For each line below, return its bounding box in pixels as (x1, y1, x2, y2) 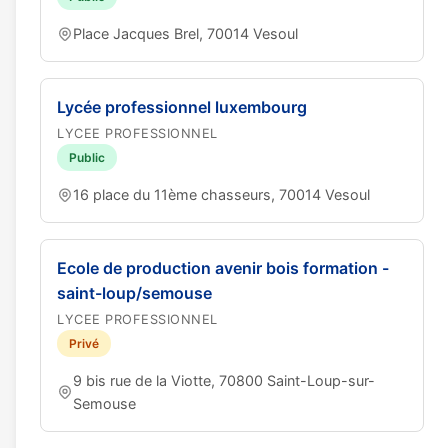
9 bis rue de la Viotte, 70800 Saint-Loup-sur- (73, 372, 375, 389)
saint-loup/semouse (57, 283, 212, 303)
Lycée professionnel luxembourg (57, 97, 307, 117)
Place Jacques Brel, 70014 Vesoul (73, 25, 298, 42)
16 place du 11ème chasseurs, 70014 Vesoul (73, 186, 370, 203)
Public (69, 150, 105, 165)
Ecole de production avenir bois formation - (57, 258, 389, 278)
